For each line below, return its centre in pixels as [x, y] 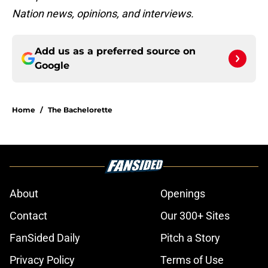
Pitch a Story [190, 238]
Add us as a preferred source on [115, 51]
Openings [183, 194]
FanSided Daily [45, 238]
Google [52, 66]
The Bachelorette [80, 110]
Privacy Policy [42, 260]
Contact [28, 216]
